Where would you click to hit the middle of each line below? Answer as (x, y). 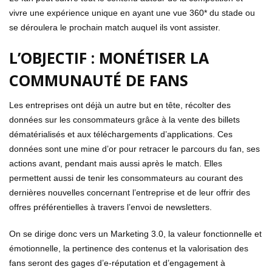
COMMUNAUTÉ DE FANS (99, 80)
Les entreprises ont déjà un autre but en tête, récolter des (120, 105)
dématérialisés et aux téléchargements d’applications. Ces (121, 134)
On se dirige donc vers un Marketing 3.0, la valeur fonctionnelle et (135, 234)
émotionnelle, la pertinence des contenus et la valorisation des (129, 249)
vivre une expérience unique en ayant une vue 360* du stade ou (132, 13)
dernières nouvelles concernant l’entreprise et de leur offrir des (130, 193)
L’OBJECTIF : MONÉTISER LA (109, 58)
